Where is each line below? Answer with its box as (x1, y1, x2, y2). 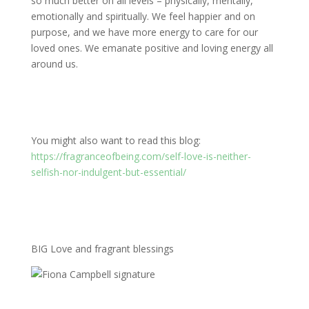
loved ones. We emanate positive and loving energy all (30, 41, 273, 55)
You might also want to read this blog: (30, 134, 201, 148)
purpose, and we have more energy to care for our (30, 26, 258, 39)
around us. (30, 57, 78, 71)
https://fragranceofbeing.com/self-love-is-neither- (30, 150, 251, 163)
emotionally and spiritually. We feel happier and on (30, 10, 255, 23)
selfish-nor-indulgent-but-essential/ (30, 166, 186, 179)
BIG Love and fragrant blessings (30, 242, 174, 256)
